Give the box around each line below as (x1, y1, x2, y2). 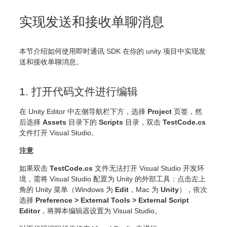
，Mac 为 (129, 185, 161, 194)
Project (147, 107, 172, 116)
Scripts (99, 118, 123, 126)
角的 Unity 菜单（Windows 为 (19, 185, 115, 194)
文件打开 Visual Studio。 (19, 128, 98, 137)
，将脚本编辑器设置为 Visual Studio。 (40, 206, 162, 215)
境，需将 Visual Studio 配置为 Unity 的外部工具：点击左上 (19, 174, 206, 183)
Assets (43, 118, 66, 126)
